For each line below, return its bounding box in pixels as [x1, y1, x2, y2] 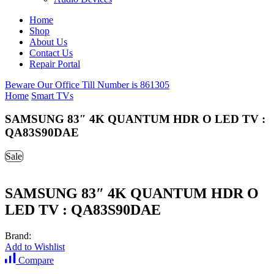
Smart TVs [31, 90, 73, 101]
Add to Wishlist [5, 241, 65, 252]
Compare [18, 254, 54, 265]
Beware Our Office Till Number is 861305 [5, 79, 169, 90]
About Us [29, 36, 67, 47]
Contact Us [29, 47, 73, 58]
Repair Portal [29, 58, 80, 69]
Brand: [5, 230, 31, 241]
